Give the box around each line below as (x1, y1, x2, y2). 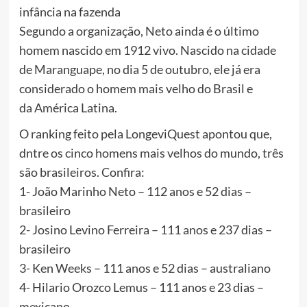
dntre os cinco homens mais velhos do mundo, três (19, 145, 284, 161)
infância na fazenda (19, 4, 121, 20)
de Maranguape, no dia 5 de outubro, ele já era (19, 62, 260, 77)
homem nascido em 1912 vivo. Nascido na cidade (19, 42, 276, 58)
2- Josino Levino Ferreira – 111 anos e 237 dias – (19, 222, 272, 238)
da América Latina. (19, 100, 117, 116)
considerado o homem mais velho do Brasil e (19, 81, 253, 97)
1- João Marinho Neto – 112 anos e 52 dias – (19, 184, 251, 199)
